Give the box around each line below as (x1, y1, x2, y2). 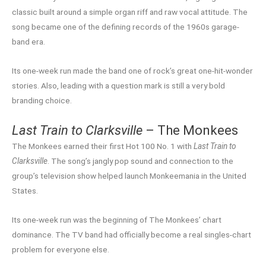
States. (12, 185, 38, 195)
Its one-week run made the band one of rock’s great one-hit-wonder (12, 65, 253, 75)
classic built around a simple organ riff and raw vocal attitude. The (12, 7, 248, 17)
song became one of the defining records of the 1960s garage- (12, 21, 239, 31)
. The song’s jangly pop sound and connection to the (47, 156, 233, 166)
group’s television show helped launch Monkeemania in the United (12, 170, 246, 180)
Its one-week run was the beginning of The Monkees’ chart (12, 214, 221, 224)
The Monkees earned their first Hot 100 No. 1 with (12, 141, 194, 151)
